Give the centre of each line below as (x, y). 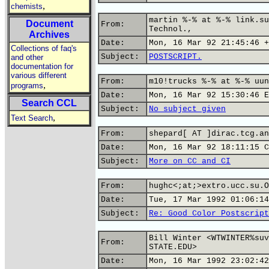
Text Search (32, 118)
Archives (49, 35)
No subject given (187, 109)
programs (27, 86)
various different (39, 75)
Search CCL (49, 103)
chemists (27, 6)
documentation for (42, 66)
